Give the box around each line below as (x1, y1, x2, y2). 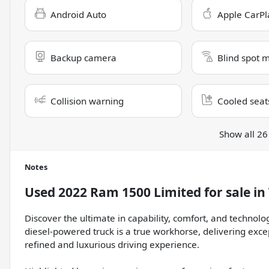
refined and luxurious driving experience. (25, 238, 199, 251)
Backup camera (50, 52, 116, 64)
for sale (201, 184, 250, 201)
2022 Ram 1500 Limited (58, 184, 201, 201)
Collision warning (50, 95, 124, 107)
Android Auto (50, 8, 106, 21)
